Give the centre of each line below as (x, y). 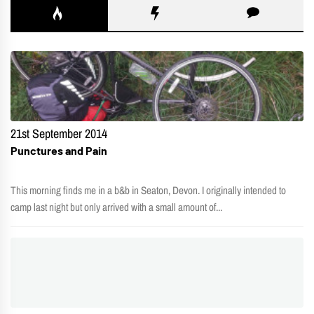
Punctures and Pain (59, 150)
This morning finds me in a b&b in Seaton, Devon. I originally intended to (148, 190)
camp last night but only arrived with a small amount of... (116, 207)
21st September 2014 (59, 133)
